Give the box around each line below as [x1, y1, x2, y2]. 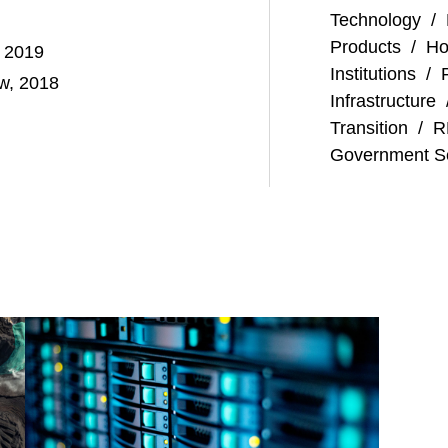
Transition [330, 118, 408, 138]
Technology [330, 10, 421, 30]
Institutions [330, 64, 416, 84]
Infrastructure [330, 91, 436, 111]
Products [330, 37, 401, 57]
